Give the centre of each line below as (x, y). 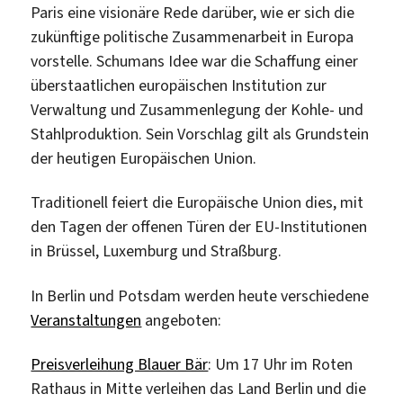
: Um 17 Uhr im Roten (281, 365)
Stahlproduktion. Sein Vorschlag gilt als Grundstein (200, 134)
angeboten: (182, 320)
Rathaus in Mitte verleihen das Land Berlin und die (199, 389)
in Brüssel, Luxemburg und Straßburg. (157, 251)
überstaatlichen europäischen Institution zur (179, 85)
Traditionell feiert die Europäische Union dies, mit (197, 203)
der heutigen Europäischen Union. (144, 158)
